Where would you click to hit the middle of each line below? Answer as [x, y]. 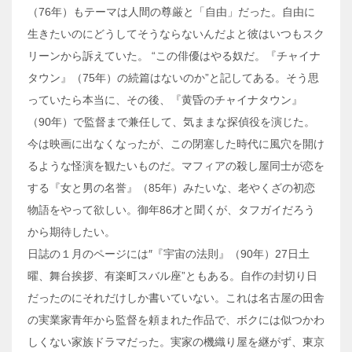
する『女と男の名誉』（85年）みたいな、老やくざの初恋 [171, 187]
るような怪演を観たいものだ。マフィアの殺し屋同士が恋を [176, 165]
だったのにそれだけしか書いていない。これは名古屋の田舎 [176, 297]
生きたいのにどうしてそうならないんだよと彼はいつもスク [176, 33]
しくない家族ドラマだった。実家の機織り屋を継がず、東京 [176, 341]
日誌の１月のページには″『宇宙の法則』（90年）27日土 [169, 253]
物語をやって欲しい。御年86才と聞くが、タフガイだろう [171, 209]
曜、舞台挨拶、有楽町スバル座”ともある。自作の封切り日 [172, 275]
